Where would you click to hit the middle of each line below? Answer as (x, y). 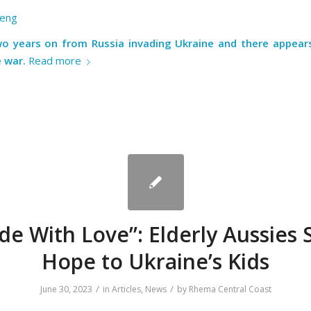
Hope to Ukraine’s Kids (155, 261)
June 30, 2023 (66, 289)
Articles (126, 289)
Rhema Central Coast (230, 289)
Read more (55, 61)
